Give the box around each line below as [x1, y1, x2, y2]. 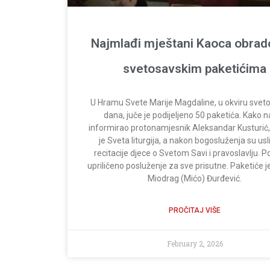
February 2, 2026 [166, 238, 223, 248]
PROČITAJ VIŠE [169, 206, 221, 215]
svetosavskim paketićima [123, 61, 267, 76]
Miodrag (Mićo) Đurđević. [148, 173, 242, 183]
